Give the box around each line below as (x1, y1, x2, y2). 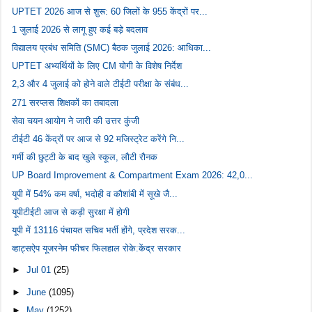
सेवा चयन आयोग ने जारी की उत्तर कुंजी (12, 115, 140, 126)
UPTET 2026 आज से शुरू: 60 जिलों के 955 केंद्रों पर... (12, 6, 208, 17)
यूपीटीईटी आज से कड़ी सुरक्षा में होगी (12, 206, 130, 217)
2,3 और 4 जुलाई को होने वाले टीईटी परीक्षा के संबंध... (12, 79, 189, 90)
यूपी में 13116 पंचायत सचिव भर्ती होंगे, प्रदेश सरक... (12, 224, 186, 235)
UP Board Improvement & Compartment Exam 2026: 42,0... (12, 170, 253, 181)
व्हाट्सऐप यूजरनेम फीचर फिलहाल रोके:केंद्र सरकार (12, 243, 182, 254)
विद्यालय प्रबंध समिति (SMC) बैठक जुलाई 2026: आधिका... (12, 42, 212, 54)
